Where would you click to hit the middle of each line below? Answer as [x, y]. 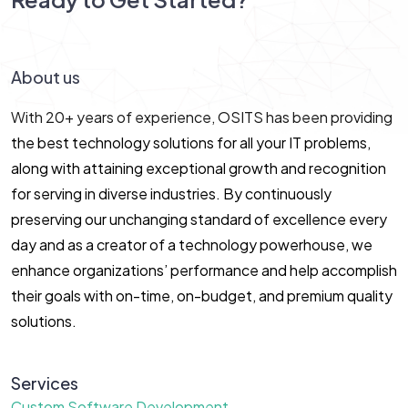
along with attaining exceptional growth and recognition [199, 168]
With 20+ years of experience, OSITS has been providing [202, 117]
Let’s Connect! [92, 40]
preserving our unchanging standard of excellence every [199, 219]
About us [46, 76]
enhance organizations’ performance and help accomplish [204, 270]
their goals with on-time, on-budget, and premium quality [202, 295]
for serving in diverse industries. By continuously [171, 193]
